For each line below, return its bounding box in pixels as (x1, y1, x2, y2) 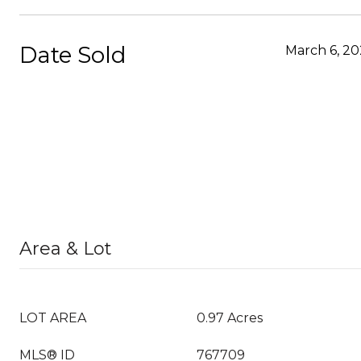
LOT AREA (19, 310, 86, 326)
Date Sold (19, 41, 127, 68)
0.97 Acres (197, 310, 263, 326)
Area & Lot (19, 238, 112, 259)
